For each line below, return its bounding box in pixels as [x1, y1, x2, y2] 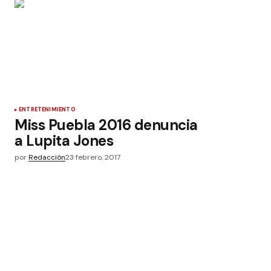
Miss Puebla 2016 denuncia [15, 116, 198, 134]
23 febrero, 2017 [65, 152, 120, 162]
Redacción [28, 152, 65, 162]
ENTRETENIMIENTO [19, 106, 76, 113]
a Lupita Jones [15, 131, 114, 150]
